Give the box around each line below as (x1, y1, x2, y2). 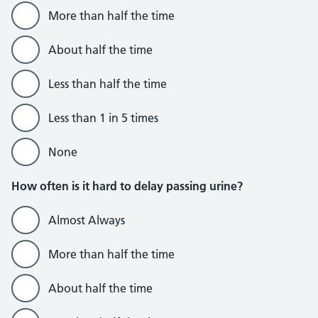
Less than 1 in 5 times (48, 111, 158, 125)
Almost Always (48, 213, 125, 227)
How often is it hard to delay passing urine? (11, 179, 243, 193)
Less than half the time (48, 77, 167, 91)
